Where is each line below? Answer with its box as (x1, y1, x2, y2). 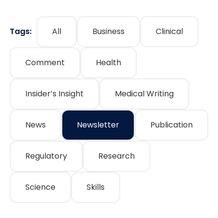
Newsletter (77, 119, 119, 131)
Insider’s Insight (25, 88, 84, 100)
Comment (25, 57, 65, 69)
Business (92, 26, 125, 37)
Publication (150, 119, 193, 131)
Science (25, 182, 55, 193)
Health (96, 57, 121, 69)
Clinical (156, 26, 183, 37)
